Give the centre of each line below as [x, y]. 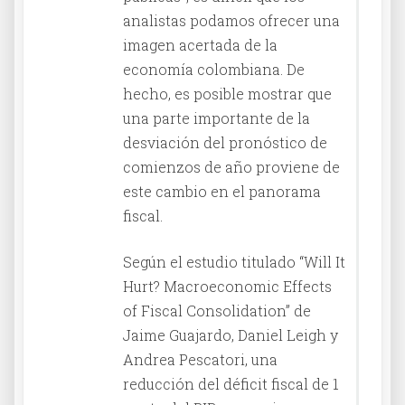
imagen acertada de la [200, 44]
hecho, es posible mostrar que [227, 93]
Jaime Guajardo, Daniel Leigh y [231, 334]
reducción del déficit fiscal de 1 [231, 383]
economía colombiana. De [214, 69]
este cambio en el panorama [222, 191]
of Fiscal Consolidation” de [217, 310]
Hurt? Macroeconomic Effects [227, 286]
